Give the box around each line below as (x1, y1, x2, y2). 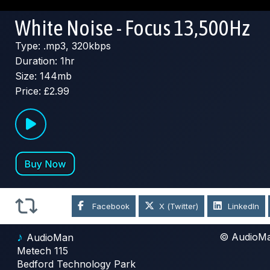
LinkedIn (228, 201, 260, 212)
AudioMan (27, 231, 74, 244)
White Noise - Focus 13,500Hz (15, 15, 250, 41)
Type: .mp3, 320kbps (15, 40, 111, 52)
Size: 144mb (15, 70, 72, 83)
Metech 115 (17, 245, 68, 257)
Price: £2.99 (15, 85, 69, 98)
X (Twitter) (159, 201, 199, 212)
